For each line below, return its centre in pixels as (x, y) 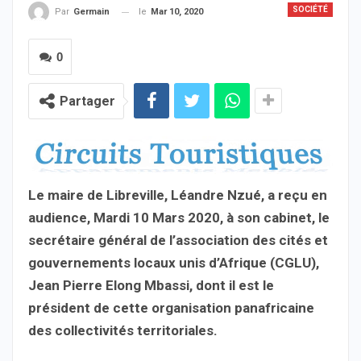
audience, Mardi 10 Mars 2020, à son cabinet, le (179, 217)
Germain (91, 12)
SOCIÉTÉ (310, 9)
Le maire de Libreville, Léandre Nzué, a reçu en (178, 195)
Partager (87, 102)
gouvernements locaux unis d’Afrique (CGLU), (174, 262)
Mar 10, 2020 (177, 12)
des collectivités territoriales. (123, 330)
